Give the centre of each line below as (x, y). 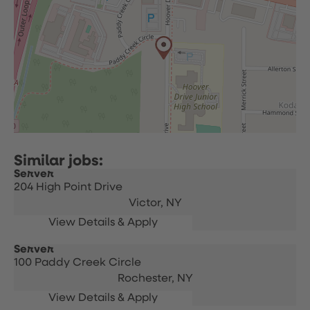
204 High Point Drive (68, 188)
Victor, (147, 203)
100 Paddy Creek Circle (77, 263)
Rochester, (147, 279)
